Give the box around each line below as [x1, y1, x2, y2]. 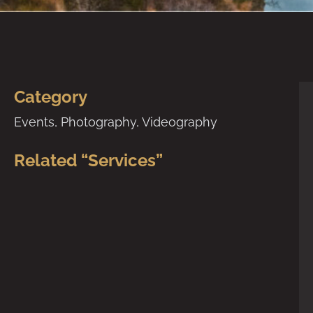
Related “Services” [14, 150, 163, 170]
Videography [142, 114, 217, 129]
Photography [61, 114, 136, 129]
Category [14, 86, 87, 107]
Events [14, 114, 54, 129]
